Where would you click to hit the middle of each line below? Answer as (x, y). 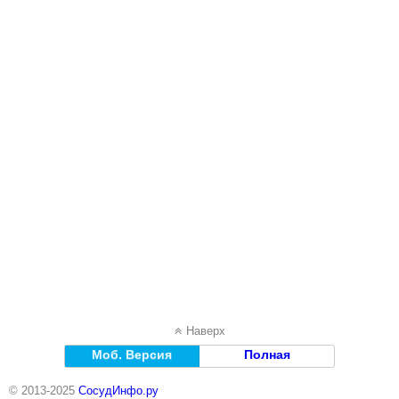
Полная (267, 354)
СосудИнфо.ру (118, 390)
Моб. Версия (132, 354)
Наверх (205, 330)
